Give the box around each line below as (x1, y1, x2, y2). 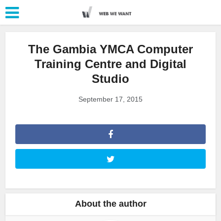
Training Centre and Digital (35, 57, 186, 71)
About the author (74, 199, 147, 209)
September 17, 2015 (78, 95, 143, 103)
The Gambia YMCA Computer (28, 42, 193, 56)
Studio (92, 72, 129, 85)
